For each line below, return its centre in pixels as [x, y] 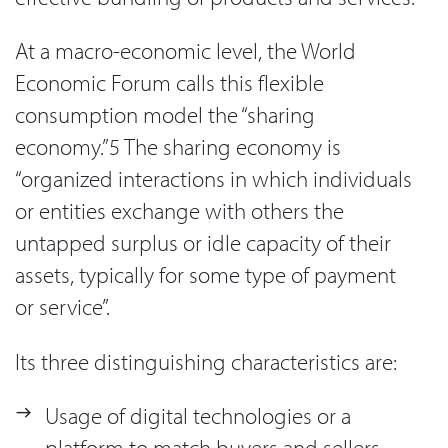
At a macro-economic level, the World [185, 51]
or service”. [62, 307]
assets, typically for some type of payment [205, 275]
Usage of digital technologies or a [198, 416]
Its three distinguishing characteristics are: [206, 361]
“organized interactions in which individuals [213, 179]
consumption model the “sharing [165, 115]
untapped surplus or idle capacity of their [203, 243]
